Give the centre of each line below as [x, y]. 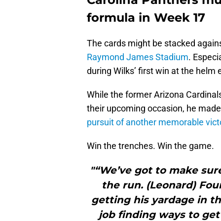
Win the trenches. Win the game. [150, 146]
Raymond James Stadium [138, 57]
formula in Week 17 [146, 18]
